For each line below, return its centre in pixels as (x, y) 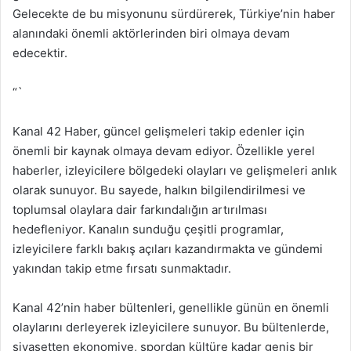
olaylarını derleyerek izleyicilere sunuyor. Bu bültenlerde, (171, 327)
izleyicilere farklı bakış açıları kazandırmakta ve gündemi (168, 249)
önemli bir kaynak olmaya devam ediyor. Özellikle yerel (164, 151)
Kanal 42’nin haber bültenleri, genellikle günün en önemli (171, 308)
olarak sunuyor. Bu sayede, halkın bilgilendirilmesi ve (159, 190)
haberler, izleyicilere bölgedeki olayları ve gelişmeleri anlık (175, 170)
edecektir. (40, 53)
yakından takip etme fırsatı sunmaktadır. (122, 268)
